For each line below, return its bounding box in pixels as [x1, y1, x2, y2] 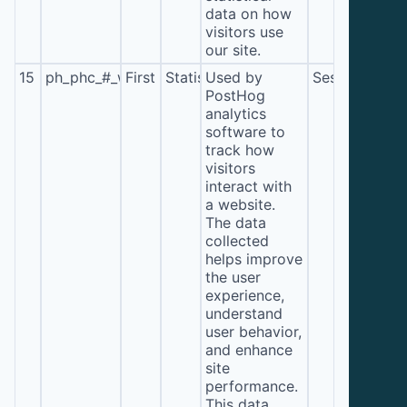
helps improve [205, 249, 303, 268]
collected [205, 231, 270, 250]
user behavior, [205, 322, 303, 341]
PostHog [205, 85, 266, 104]
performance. [205, 376, 299, 395]
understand [205, 303, 283, 323]
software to [205, 122, 286, 141]
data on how [205, 4, 293, 23]
